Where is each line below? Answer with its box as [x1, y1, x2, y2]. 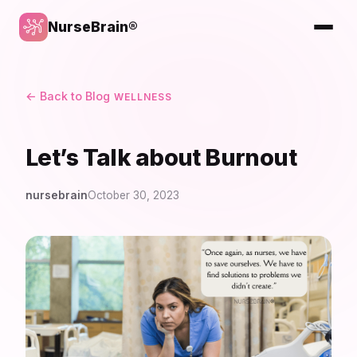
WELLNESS [114, 91, 172, 103]
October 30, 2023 [88, 188, 179, 202]
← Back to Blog [25, 89, 110, 103]
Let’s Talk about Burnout [25, 143, 297, 171]
